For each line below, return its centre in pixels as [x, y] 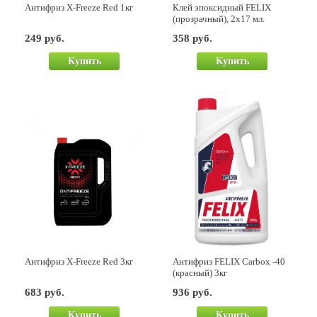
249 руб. [45, 39]
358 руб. [193, 39]
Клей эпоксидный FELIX [222, 8]
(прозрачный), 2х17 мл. [219, 19]
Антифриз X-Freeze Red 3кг [79, 262]
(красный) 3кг [200, 273]
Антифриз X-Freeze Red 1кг [79, 8]
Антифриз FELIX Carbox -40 [229, 262]
